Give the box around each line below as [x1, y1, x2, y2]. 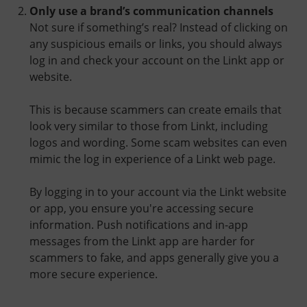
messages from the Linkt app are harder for [29, 233, 255, 249]
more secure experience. [29, 266, 158, 282]
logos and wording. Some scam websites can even [29, 134, 287, 150]
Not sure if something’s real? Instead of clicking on [29, 19, 288, 35]
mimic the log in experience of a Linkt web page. [29, 151, 275, 167]
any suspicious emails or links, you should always [29, 36, 282, 51]
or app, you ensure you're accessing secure [29, 200, 254, 216]
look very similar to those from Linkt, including [29, 118, 268, 134]
